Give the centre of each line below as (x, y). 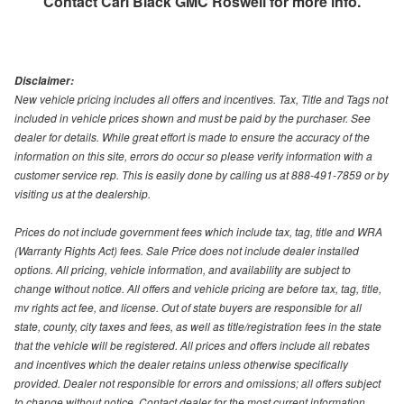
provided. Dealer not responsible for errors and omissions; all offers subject (197, 383)
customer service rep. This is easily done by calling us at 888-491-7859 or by (202, 175)
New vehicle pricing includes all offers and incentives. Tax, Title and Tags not (201, 99)
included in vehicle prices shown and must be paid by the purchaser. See (193, 118)
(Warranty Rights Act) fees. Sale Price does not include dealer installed (187, 251)
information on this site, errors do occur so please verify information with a (193, 156)
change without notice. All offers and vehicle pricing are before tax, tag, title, (198, 289)
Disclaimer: (44, 81)
